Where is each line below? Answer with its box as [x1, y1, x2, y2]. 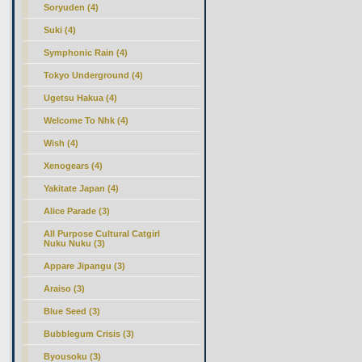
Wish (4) [44, 138, 79, 148]
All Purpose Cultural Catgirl [44, 229, 161, 238]
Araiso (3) [44, 284, 86, 293]
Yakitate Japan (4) [44, 183, 120, 193]
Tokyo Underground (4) [44, 70, 144, 80]
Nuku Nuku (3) [44, 238, 106, 248]
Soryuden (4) [44, 2, 99, 12]
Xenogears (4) [44, 161, 103, 170]
